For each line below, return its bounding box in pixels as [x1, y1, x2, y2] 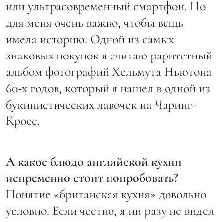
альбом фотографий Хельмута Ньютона [6, 63, 212, 79]
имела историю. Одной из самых [6, 31, 174, 47]
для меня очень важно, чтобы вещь [6, 14, 183, 30]
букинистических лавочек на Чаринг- [6, 96, 196, 112]
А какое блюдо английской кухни [6, 153, 182, 169]
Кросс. [6, 112, 43, 128]
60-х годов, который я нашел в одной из [6, 80, 210, 96]
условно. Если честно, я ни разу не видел [6, 202, 214, 218]
